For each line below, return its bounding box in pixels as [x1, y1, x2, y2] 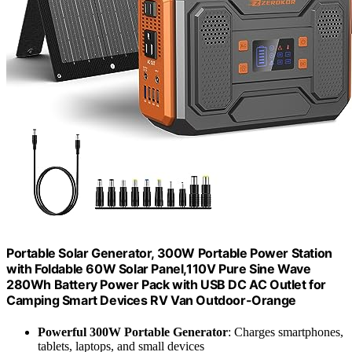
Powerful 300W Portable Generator [38, 324, 228, 339]
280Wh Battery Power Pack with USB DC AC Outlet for [6, 277, 327, 293]
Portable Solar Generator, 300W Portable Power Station [6, 245, 332, 262]
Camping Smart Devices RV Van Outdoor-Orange [6, 292, 296, 309]
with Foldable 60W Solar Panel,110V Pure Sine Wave [6, 261, 311, 277]
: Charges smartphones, [228, 324, 343, 339]
